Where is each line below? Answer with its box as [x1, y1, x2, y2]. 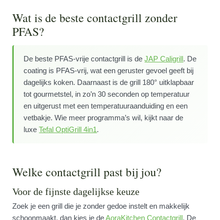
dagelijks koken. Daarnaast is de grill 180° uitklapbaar [24, 78, 194, 86]
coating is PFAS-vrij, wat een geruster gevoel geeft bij [24, 66, 194, 75]
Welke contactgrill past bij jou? [12, 164, 162, 180]
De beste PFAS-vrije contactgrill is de [24, 55, 145, 63]
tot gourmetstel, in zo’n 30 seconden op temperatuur [24, 90, 190, 98]
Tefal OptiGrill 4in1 [39, 125, 97, 134]
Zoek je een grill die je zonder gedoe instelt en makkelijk [12, 202, 190, 210]
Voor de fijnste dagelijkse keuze [12, 186, 140, 197]
